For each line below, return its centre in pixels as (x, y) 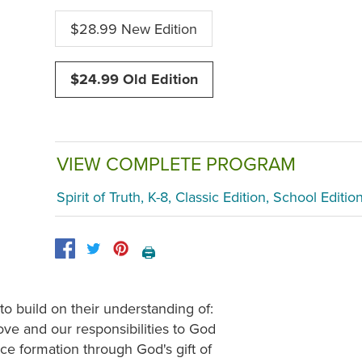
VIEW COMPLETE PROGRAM (176, 164)
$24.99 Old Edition (134, 80)
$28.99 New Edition (134, 29)
